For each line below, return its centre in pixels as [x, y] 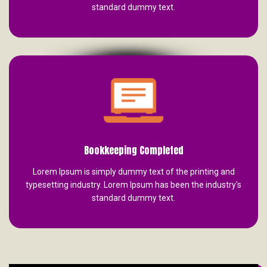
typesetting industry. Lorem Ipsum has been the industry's [133, 185]
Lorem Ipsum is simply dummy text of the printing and [133, 172]
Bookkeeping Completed [133, 150]
